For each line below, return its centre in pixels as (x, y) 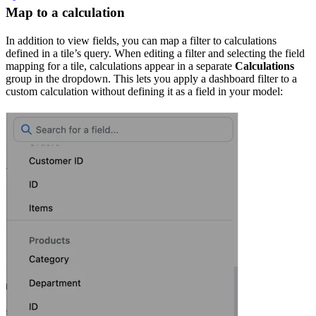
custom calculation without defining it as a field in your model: (144, 91)
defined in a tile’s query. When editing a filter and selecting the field (155, 53)
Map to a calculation (65, 12)
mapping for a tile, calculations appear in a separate (120, 66)
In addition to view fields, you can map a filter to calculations (141, 40)
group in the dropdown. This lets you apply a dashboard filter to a (151, 78)
